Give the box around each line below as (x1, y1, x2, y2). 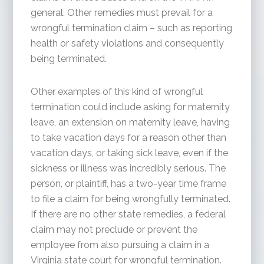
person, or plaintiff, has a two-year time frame (31, 178, 227, 189)
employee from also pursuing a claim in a (31, 239, 210, 250)
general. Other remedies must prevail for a (31, 7, 213, 18)
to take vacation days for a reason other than (31, 132, 227, 143)
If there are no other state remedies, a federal (31, 209, 226, 220)
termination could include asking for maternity (31, 101, 230, 113)
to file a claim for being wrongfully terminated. (31, 193, 231, 204)
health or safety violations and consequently (31, 38, 225, 49)
